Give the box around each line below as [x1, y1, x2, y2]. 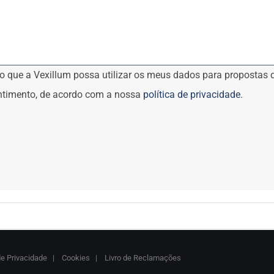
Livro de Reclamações [103, 253, 181, 263]
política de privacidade [143, 89, 240, 101]
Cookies [60, 253, 90, 263]
